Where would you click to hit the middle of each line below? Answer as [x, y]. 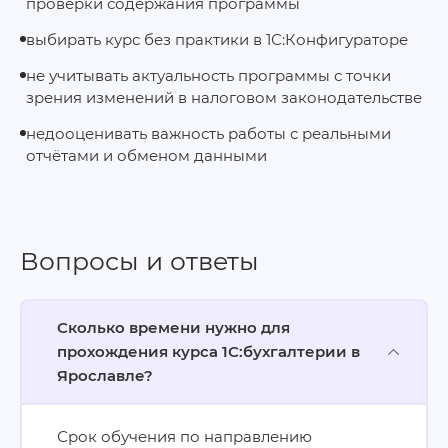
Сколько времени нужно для [173, 327]
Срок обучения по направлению [184, 436]
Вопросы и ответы [139, 260]
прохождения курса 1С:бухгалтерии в [208, 351]
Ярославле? [105, 375]
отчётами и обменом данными [146, 155]
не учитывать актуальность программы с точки [208, 75]
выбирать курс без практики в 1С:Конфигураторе [217, 39]
